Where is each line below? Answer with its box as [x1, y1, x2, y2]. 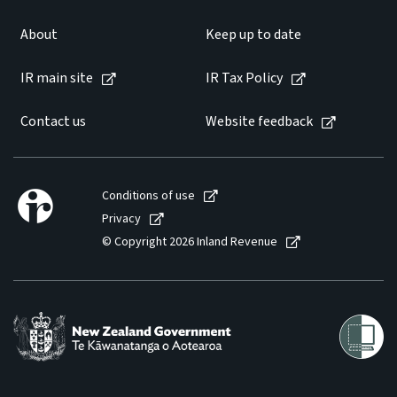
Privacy [102, 210, 141, 228]
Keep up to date [206, 25, 301, 44]
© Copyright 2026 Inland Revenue [102, 233, 277, 251]
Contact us [20, 112, 86, 131]
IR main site [20, 68, 93, 88]
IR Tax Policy [206, 68, 283, 88]
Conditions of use [102, 187, 195, 205]
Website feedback [206, 112, 313, 131]
